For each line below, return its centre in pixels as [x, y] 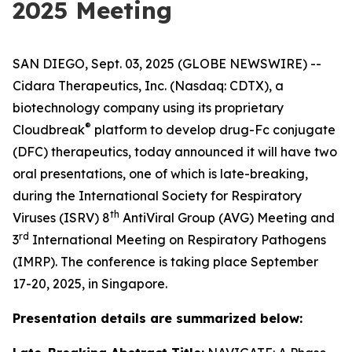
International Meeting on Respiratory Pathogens [178, 240]
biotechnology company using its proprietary [148, 108]
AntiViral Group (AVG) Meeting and [227, 218]
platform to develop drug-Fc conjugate [213, 130]
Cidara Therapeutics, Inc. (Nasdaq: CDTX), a [148, 86]
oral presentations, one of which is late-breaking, [160, 174]
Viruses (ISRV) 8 [61, 218]
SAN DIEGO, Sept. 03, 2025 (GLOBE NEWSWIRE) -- [167, 64]
